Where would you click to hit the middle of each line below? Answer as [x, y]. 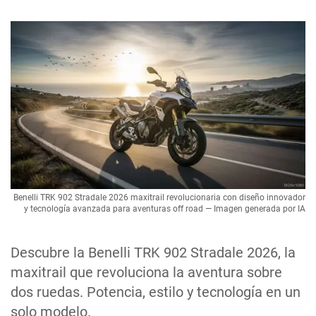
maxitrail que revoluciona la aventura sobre [146, 273]
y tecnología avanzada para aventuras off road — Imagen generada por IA [165, 209]
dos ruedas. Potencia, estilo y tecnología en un [156, 292]
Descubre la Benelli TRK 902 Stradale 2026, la [153, 253]
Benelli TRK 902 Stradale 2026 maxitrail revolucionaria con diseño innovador [159, 198]
